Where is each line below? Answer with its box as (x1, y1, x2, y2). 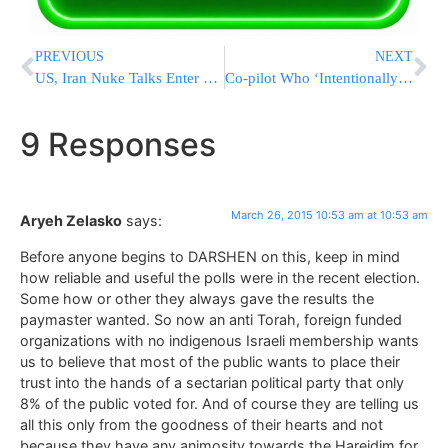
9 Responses (20, 125, 216, 165)
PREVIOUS (35, 49, 104, 65)
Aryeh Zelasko (20, 212, 122, 230)
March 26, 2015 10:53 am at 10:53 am (231, 208, 428, 223)
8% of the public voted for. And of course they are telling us (20, 394, 419, 412)
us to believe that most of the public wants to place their (20, 352, 400, 370)
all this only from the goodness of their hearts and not (20, 415, 383, 433)
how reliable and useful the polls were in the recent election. (20, 268, 420, 286)
